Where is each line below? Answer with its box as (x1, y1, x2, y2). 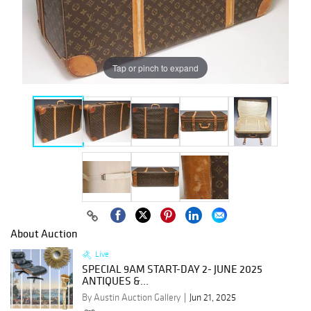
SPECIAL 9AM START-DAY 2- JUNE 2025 (82, 262, 262, 276)
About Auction (10, 226, 78, 241)
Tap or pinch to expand (112, 61, 199, 74)
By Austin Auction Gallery (82, 292, 180, 304)
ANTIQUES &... (82, 274, 149, 288)
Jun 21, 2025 (190, 292, 236, 304)
